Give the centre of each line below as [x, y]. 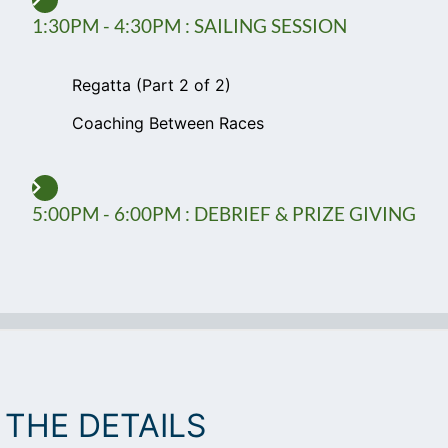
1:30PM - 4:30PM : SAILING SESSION [189, 26]
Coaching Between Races [168, 123]
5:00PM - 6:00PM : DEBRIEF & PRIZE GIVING [224, 214]
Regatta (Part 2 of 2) [151, 85]
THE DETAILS [105, 426]
